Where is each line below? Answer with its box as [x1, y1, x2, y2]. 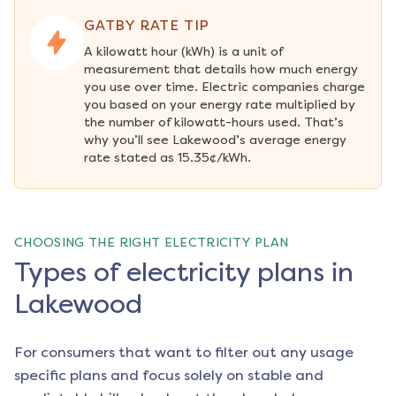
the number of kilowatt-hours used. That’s [84, 115, 344, 131]
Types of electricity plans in [14, 256, 354, 289]
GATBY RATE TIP [84, 17, 210, 34]
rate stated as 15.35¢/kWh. [84, 150, 251, 166]
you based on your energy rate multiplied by [84, 97, 355, 113]
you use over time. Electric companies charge [84, 80, 365, 95]
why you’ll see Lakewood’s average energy [84, 133, 346, 148]
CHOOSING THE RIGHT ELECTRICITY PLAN [14, 235, 289, 251]
